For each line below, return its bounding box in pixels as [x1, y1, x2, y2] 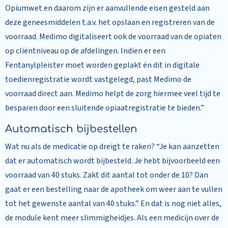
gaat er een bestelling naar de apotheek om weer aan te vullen [5, 184, 222, 195]
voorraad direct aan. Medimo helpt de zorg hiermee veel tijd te [5, 88, 220, 99]
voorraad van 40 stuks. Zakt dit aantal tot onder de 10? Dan [5, 169, 208, 181]
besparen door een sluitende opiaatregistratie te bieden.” [5, 102, 204, 113]
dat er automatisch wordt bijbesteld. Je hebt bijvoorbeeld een [5, 155, 220, 166]
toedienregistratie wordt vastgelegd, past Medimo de [5, 74, 191, 85]
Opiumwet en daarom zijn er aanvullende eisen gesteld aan [5, 3, 210, 14]
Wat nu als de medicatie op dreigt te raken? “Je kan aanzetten [5, 141, 219, 152]
